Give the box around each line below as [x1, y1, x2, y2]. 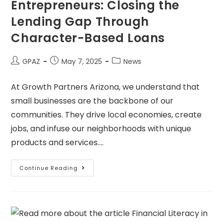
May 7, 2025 [61, 56, 103, 67]
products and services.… [11, 137, 104, 149]
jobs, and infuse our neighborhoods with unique [11, 123, 192, 135]
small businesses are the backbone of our [11, 95, 174, 107]
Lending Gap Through [11, 13, 149, 30]
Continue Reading [19, 164, 78, 172]
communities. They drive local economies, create [11, 109, 202, 121]
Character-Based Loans [11, 30, 166, 47]
